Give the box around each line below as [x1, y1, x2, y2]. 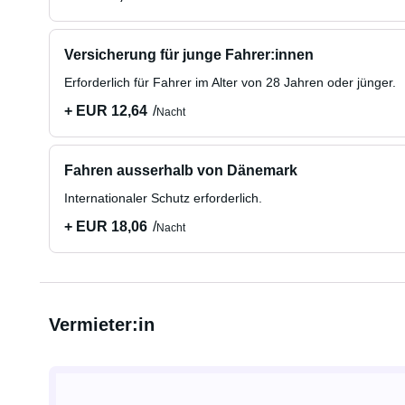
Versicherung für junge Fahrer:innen [63, 47, 314, 62]
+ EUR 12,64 [63, 103, 147, 118]
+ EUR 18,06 [63, 219, 147, 234]
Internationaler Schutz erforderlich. [63, 191, 262, 205]
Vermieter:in [48, 315, 155, 334]
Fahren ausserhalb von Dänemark [63, 163, 297, 178]
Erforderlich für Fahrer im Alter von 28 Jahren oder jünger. [63, 75, 396, 89]
